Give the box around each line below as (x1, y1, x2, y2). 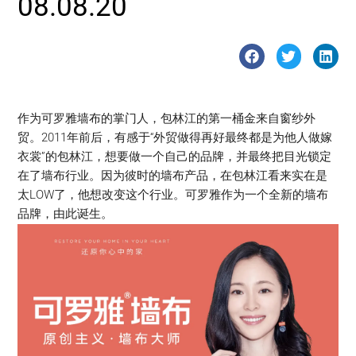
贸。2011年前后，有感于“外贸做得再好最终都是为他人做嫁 (17, 130, 333, 145)
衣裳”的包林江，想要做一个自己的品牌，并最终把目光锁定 (17, 149, 332, 164)
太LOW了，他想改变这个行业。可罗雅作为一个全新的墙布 (17, 187, 329, 202)
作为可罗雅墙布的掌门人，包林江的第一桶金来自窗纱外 (17, 110, 316, 126)
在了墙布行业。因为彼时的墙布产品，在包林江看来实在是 (17, 168, 328, 183)
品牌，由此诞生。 (17, 206, 114, 221)
